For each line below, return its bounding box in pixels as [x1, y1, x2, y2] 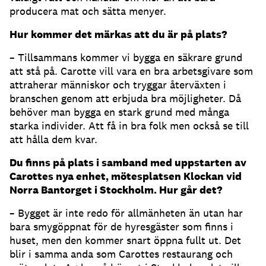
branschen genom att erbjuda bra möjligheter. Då [9, 91, 241, 106]
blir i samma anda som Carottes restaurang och [9, 247, 233, 261]
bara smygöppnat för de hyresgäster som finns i [9, 220, 233, 234]
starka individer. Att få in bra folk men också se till [9, 119, 249, 133]
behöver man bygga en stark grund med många [9, 105, 229, 119]
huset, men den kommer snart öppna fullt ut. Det [9, 233, 241, 248]
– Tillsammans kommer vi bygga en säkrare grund [9, 50, 242, 65]
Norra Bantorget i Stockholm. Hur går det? [9, 183, 222, 197]
